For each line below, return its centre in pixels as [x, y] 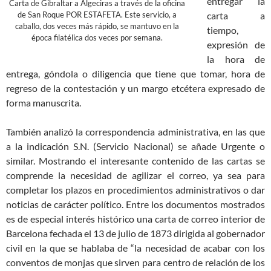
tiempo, [223, 30]
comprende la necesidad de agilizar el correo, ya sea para [135, 175]
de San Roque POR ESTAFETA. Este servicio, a [97, 15]
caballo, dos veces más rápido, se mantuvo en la [97, 26]
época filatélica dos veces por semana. [97, 38]
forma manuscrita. [44, 102]
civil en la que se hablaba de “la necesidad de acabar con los [135, 247]
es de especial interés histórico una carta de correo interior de [135, 218]
